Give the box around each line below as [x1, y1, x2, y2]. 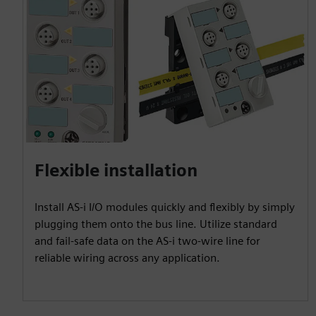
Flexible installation [35, 159, 197, 181]
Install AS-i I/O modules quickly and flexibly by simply [35, 200, 295, 214]
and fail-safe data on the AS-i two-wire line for [35, 233, 260, 248]
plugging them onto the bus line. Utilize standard [35, 217, 277, 231]
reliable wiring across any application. [35, 250, 220, 265]
